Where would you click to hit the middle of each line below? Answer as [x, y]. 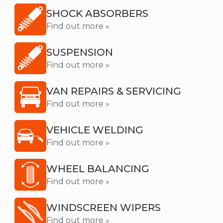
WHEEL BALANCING [98, 169]
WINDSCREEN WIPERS [104, 208]
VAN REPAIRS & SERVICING [114, 91]
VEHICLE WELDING [95, 130]
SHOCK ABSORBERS [97, 13]
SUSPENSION [80, 52]
